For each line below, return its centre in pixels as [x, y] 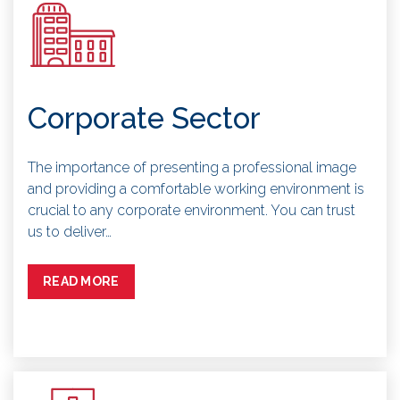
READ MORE [81, 281]
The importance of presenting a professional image [192, 167]
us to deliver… [70, 231]
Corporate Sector [144, 118]
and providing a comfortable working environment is [196, 188]
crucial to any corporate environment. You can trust [192, 210]
